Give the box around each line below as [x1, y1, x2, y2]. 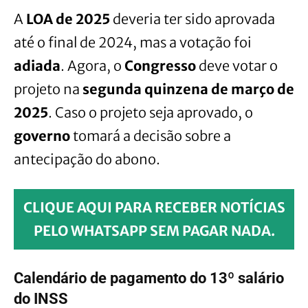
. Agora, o [60, 56, 124, 74]
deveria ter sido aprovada [110, 10, 275, 27]
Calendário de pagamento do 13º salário [14, 269, 284, 287]
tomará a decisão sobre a [70, 126, 231, 144]
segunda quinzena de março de [82, 80, 294, 98]
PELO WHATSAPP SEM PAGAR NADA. [33, 221, 275, 239]
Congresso [124, 56, 196, 74]
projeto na [14, 80, 82, 98]
